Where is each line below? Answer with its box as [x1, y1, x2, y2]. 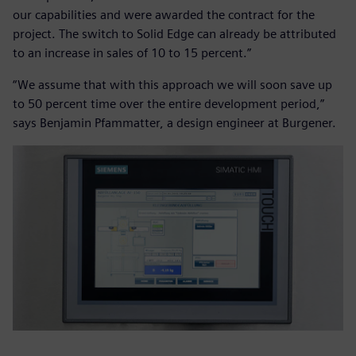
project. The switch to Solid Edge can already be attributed [13, 25, 336, 41]
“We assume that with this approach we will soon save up [13, 76, 332, 92]
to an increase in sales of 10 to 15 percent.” [13, 44, 251, 60]
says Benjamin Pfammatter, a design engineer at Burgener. [13, 114, 336, 130]
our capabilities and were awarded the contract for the [13, 6, 315, 22]
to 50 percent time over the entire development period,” [13, 95, 324, 111]
